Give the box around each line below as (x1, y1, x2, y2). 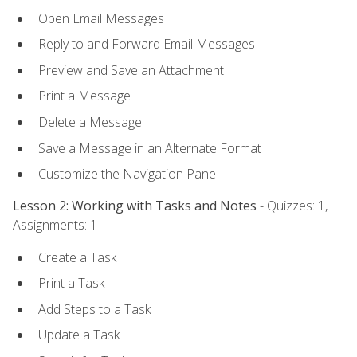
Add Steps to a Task (38, 300, 151, 318)
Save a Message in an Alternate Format (38, 139, 261, 157)
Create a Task (38, 248, 116, 266)
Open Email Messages (38, 9, 164, 27)
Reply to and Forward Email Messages (38, 35, 255, 53)
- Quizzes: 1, (257, 197, 328, 215)
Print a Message (38, 87, 131, 105)
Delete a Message (38, 113, 142, 131)
